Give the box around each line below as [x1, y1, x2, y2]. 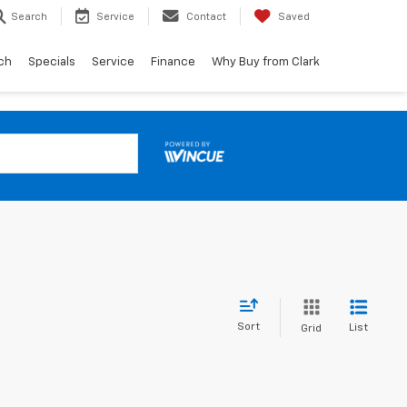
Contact [186, 12, 226, 23]
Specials [28, 55, 75, 68]
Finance [151, 55, 195, 68]
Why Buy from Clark [212, 55, 320, 68]
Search [11, 12, 47, 23]
